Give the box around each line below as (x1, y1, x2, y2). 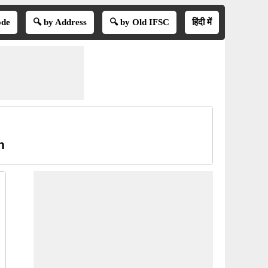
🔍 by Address (32, 17, 87, 27)
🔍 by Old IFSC (109, 17, 169, 27)
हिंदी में (191, 17, 212, 27)
